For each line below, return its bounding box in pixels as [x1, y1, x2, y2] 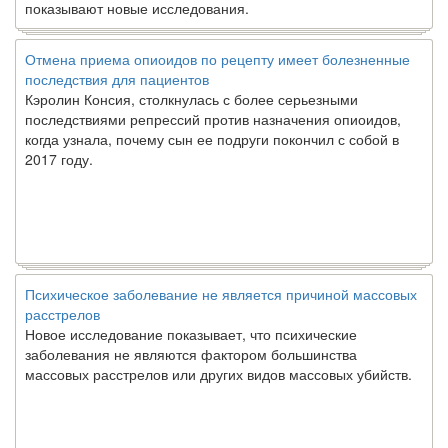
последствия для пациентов [25, 69, 209, 90]
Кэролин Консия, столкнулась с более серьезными [25, 89, 358, 110]
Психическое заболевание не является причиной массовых [25, 284, 417, 305]
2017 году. [25, 149, 93, 170]
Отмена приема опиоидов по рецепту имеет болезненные [25, 49, 410, 70]
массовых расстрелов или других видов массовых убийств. [25, 364, 412, 385]
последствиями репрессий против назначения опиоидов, [25, 109, 401, 130]
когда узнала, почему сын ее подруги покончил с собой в [25, 129, 399, 150]
